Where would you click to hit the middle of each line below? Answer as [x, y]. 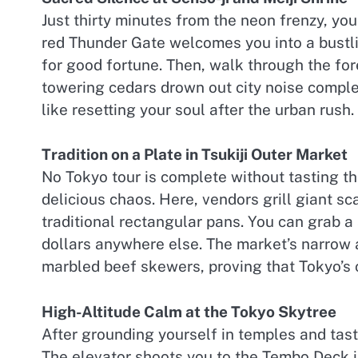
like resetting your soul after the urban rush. [198, 109]
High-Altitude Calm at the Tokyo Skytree [189, 311]
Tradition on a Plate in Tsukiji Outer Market [195, 155]
